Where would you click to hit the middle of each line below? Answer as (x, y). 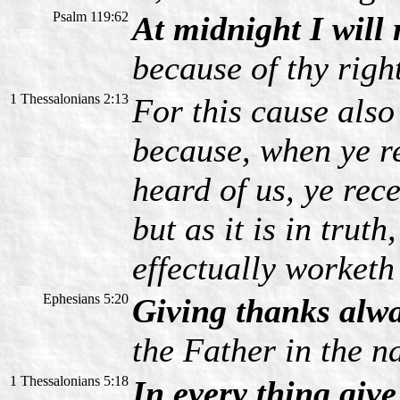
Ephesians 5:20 (86, 299)
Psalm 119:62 (91, 17)
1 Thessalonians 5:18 (69, 381)
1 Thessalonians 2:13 (69, 99)
